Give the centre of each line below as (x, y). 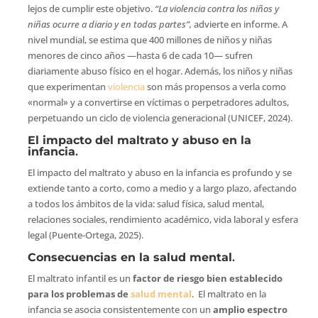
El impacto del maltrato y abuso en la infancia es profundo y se (159, 172)
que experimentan (67, 86)
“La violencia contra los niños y (216, 8)
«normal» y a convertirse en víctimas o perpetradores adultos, (158, 102)
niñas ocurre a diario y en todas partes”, (109, 24)
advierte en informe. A (239, 24)
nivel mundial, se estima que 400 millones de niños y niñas (149, 39)
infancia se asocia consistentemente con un (120, 309)
